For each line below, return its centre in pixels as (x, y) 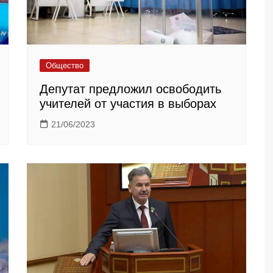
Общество (65, 66)
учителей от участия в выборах (128, 104)
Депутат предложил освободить (130, 89)
